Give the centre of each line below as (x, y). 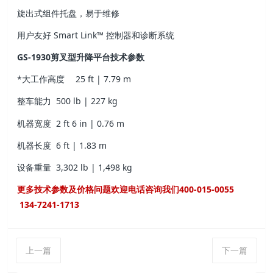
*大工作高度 (41, 79)
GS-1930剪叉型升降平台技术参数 (81, 57)
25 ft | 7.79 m (104, 79)
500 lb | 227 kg (87, 101)
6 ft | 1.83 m (82, 145)
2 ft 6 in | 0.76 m (90, 123)
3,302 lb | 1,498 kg (94, 167)
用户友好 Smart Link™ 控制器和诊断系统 (96, 35)
